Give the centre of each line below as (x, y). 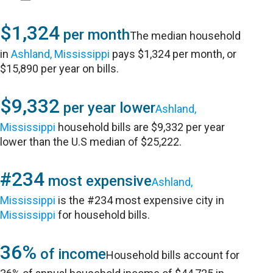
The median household (186, 36)
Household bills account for (173, 255)
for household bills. (103, 215)
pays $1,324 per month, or (173, 54)
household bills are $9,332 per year (140, 127)
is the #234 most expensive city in (140, 200)
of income (72, 254)
